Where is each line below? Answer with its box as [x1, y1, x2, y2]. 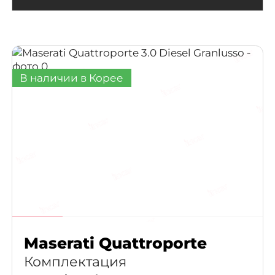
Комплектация [23, 252, 126, 270]
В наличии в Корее [20, 71, 124, 85]
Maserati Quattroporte [23, 233, 207, 252]
